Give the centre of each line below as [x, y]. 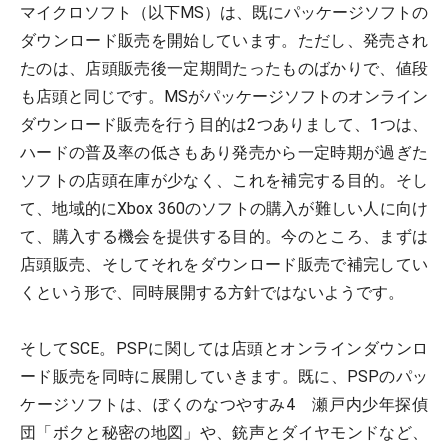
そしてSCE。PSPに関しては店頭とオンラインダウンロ [224, 348]
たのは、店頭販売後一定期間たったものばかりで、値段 [224, 68]
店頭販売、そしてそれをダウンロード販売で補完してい [224, 264]
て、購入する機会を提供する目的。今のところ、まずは [224, 236]
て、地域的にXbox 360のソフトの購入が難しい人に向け [224, 208]
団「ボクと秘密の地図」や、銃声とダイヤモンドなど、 [224, 432]
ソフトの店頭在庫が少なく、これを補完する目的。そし [224, 180]
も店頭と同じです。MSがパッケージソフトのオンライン [224, 96]
